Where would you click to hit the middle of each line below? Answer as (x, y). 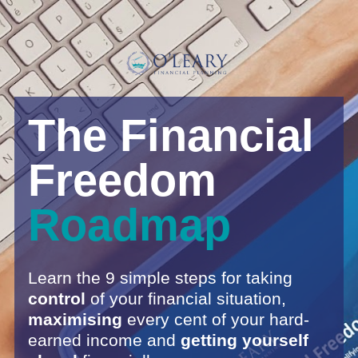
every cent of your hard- (218, 319)
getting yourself (242, 340)
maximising (77, 319)
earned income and (101, 340)
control (59, 298)
